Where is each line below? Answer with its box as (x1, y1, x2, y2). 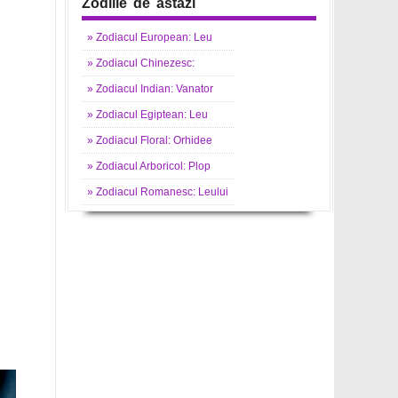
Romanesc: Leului (138, 185, 228, 198)
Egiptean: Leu (138, 107, 208, 121)
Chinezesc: (138, 56, 195, 69)
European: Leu (138, 30, 212, 44)
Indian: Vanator (138, 82, 213, 95)
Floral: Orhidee (138, 133, 212, 147)
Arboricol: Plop (138, 159, 211, 172)
